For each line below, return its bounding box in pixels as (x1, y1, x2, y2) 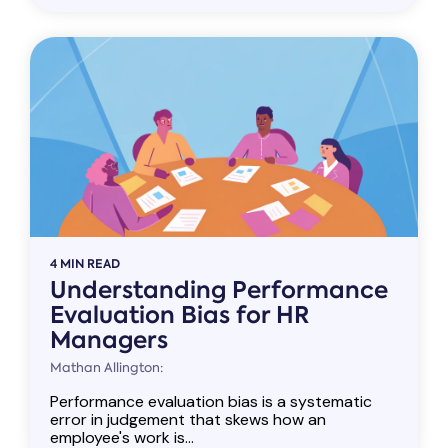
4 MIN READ (50, 254, 120, 272)
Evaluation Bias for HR (50, 298, 309, 331)
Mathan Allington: (50, 358, 163, 376)
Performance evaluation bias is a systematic (50, 390, 372, 412)
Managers (50, 323, 168, 356)
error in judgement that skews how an (50, 408, 326, 430)
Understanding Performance (50, 273, 388, 306)
